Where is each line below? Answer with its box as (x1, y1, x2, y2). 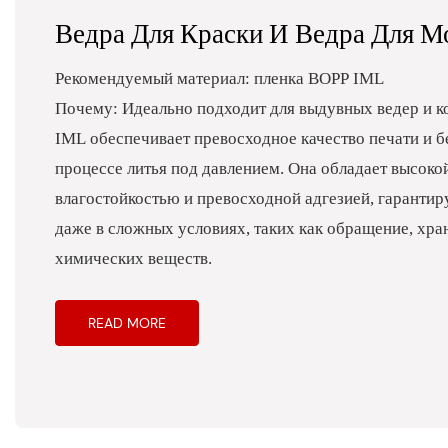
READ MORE (88, 314, 167, 333)
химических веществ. (55, 248, 213, 269)
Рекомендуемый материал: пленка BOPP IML (55, 68, 385, 89)
